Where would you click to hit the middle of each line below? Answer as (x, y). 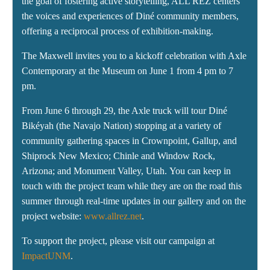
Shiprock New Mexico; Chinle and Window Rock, (118, 156)
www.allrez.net (113, 216)
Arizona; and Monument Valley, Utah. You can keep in (126, 171)
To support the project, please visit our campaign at (118, 241)
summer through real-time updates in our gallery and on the (134, 201)
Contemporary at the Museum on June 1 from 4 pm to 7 (127, 71)
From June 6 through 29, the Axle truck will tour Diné (124, 111)
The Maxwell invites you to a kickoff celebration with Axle (134, 56)
